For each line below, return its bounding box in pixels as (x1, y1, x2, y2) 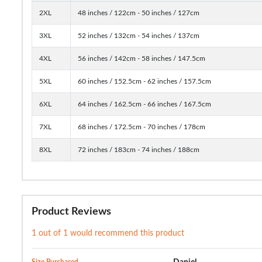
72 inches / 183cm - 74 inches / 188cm (78, 146, 199, 153)
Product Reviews (32, 206, 111, 217)
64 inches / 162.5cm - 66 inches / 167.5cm (78, 100, 211, 108)
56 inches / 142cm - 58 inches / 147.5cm (78, 54, 205, 62)
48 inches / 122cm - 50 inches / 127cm (78, 9, 199, 16)
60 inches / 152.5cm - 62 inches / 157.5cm (78, 77, 211, 85)
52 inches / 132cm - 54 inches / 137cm (78, 32, 199, 39)
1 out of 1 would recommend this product (32, 229, 184, 237)
